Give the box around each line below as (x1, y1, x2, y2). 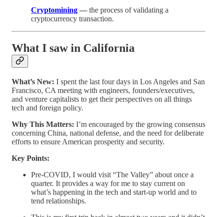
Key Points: (12, 154, 49, 162)
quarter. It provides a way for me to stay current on (31, 179, 185, 187)
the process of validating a (89, 5, 169, 14)
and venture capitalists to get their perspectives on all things (12, 94, 192, 103)
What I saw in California (12, 41, 135, 54)
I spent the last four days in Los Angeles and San (56, 77, 205, 86)
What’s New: (12, 77, 56, 86)
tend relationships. (31, 196, 86, 205)
